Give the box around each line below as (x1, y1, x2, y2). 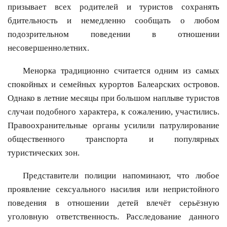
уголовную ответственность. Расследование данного (8, 212, 219, 222)
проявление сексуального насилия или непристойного (8, 184, 219, 195)
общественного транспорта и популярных (8, 134, 219, 144)
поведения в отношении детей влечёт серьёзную (8, 198, 219, 208)
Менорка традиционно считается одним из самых (23, 66, 219, 76)
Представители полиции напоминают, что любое (23, 171, 219, 181)
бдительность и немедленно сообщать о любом (8, 16, 219, 26)
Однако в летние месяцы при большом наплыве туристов (8, 93, 219, 103)
